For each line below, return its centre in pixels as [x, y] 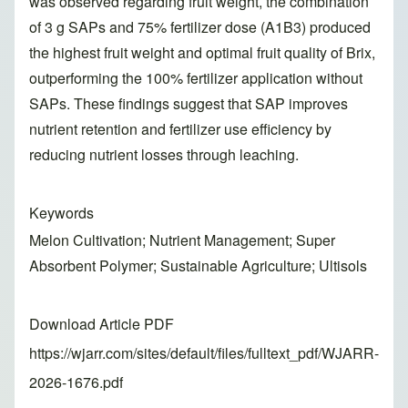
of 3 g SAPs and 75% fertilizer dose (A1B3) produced [200, 27]
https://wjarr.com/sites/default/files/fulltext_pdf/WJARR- [204, 353]
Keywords [61, 213]
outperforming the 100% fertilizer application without [196, 78]
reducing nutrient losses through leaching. [168, 155]
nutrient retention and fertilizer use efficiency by [180, 129]
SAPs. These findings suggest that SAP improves [189, 104]
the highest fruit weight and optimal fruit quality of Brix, [202, 53]
